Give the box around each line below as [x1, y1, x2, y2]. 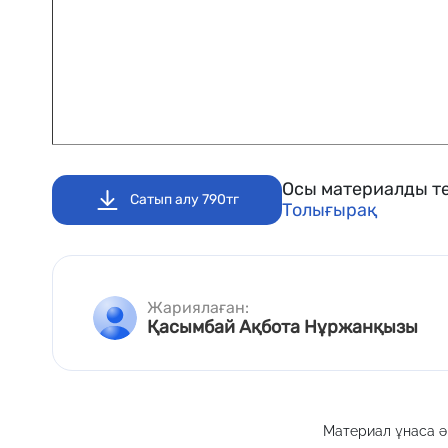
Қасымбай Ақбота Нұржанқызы [147, 316, 418, 338]
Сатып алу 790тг [130, 191, 239, 208]
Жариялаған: [147, 298, 249, 317]
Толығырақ [282, 199, 377, 221]
